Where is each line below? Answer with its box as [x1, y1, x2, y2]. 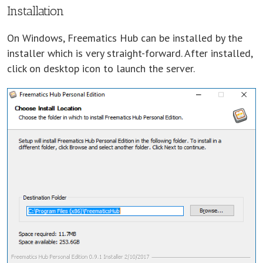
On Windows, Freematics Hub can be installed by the [7, 31, 242, 45]
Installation [7, 3, 64, 18]
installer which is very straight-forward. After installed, [7, 46, 252, 60]
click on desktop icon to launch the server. [7, 61, 195, 75]
